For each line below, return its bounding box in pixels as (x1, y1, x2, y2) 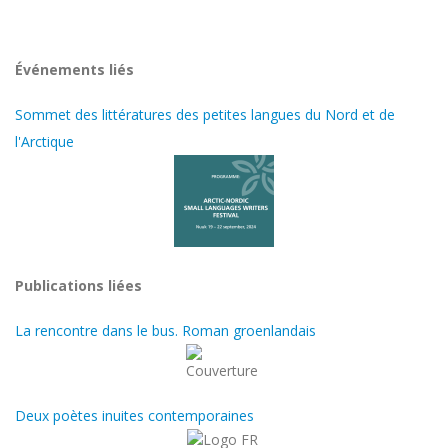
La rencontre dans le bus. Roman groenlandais (15, 321, 316, 341)
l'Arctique (15, 132, 74, 152)
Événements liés (15, 60, 134, 80)
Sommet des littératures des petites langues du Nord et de (15, 105, 395, 125)
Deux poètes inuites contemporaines (15, 406, 254, 426)
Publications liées (15, 276, 142, 296)
